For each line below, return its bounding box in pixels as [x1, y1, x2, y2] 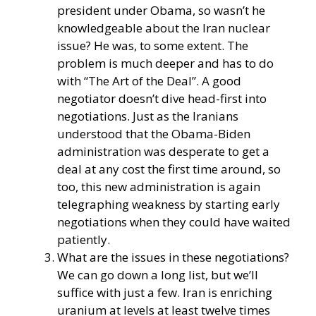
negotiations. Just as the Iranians [57, 107, 238, 124]
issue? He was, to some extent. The [57, 37, 248, 54]
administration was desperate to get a [57, 142, 269, 159]
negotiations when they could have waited [57, 213, 291, 230]
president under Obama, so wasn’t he [57, 1, 265, 18]
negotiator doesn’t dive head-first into [57, 90, 267, 107]
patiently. [57, 231, 110, 248]
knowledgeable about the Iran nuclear [57, 19, 270, 36]
